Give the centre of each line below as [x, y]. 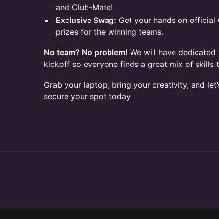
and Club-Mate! [84, 7]
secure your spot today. [88, 96]
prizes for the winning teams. [109, 32]
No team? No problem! [86, 52]
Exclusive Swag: [86, 20]
